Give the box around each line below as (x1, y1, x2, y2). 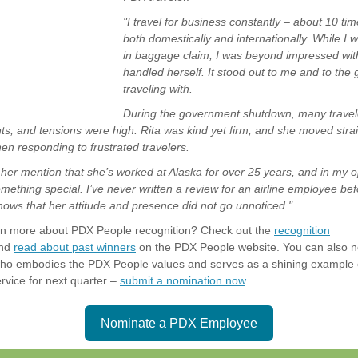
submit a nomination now (120, 274, 245, 287)
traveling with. (123, 82, 193, 95)
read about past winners (14, 241, 136, 253)
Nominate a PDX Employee (101, 316, 257, 330)
